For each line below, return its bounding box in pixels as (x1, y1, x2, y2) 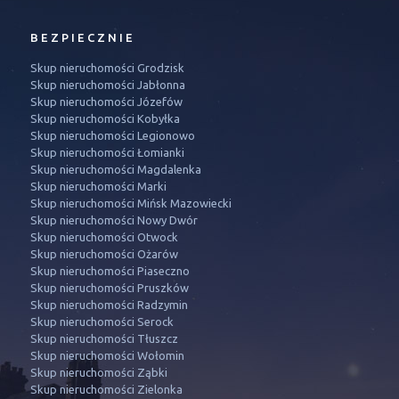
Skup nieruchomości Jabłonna (29, 78, 185, 91)
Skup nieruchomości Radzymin (29, 298, 188, 311)
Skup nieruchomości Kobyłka (29, 112, 180, 125)
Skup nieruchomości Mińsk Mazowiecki (29, 197, 232, 209)
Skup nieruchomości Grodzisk (29, 61, 184, 74)
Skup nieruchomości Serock (29, 315, 174, 328)
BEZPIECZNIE (29, 31, 135, 44)
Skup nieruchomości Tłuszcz (29, 332, 178, 345)
